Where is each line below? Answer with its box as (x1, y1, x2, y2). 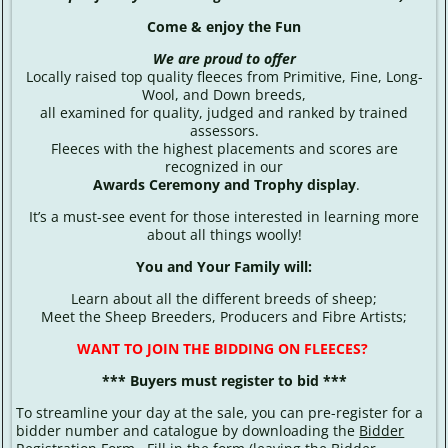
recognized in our (165, 157, 283, 177)
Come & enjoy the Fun (147, 17, 301, 37)
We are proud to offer (152, 49, 296, 69)
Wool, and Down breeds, (142, 85, 306, 105)
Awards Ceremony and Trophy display (92, 175, 356, 195)
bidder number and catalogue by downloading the (16, 421, 360, 441)
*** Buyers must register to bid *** (101, 371, 347, 391)
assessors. (189, 121, 259, 141)
